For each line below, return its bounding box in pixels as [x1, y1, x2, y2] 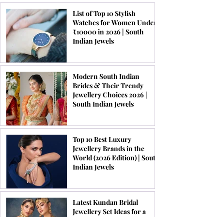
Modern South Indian [73, 72, 139, 81]
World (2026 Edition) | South [73, 153, 160, 162]
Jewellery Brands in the [73, 144, 144, 153]
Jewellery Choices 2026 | [73, 90, 147, 99]
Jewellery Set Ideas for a [73, 207, 146, 216]
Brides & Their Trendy [73, 81, 143, 90]
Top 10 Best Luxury [73, 135, 131, 144]
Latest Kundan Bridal [73, 198, 138, 207]
